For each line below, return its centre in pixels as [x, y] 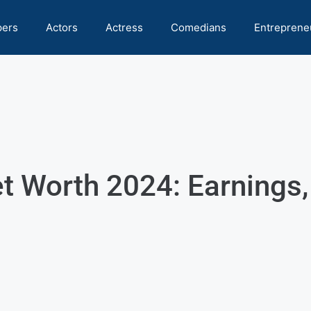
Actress [124, 27]
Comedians [199, 27]
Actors [62, 27]
